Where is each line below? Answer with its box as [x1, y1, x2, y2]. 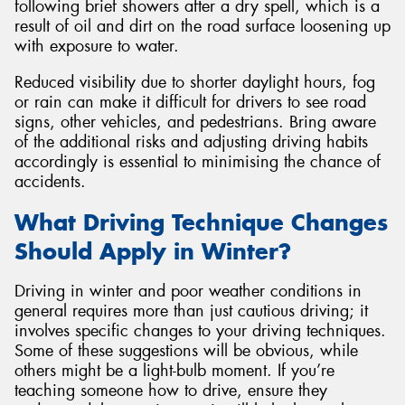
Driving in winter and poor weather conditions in [14, 280, 362, 303]
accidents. [14, 170, 86, 193]
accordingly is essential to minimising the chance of [14, 150, 381, 173]
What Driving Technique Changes [14, 207, 388, 237]
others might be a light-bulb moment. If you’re [14, 360, 334, 382]
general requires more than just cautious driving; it [14, 300, 368, 323]
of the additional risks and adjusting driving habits [14, 130, 368, 153]
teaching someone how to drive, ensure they [14, 380, 327, 402]
